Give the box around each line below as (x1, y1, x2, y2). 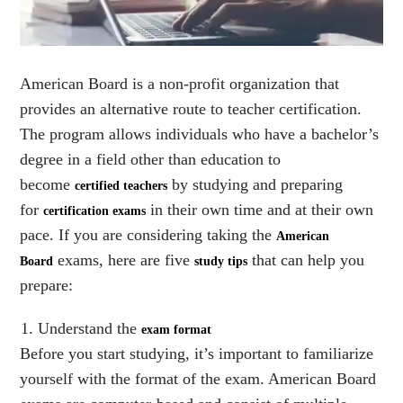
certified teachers (75, 178, 168, 193)
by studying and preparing (167, 175, 344, 193)
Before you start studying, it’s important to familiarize (20, 344, 374, 363)
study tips (194, 254, 248, 268)
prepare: (20, 275, 74, 294)
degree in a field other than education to (20, 149, 282, 168)
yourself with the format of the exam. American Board (20, 369, 377, 388)
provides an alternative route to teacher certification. (20, 99, 363, 118)
